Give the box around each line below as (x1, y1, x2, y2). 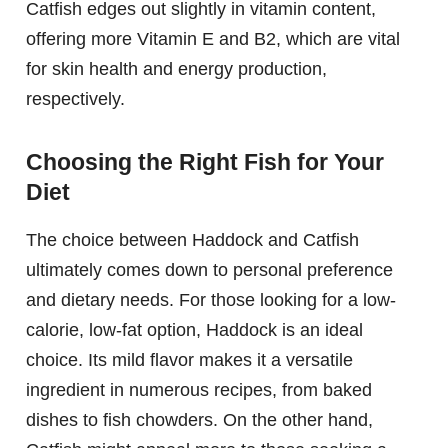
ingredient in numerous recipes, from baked (26, 379, 372, 400)
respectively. (26, 88, 125, 109)
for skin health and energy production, (26, 58, 327, 79)
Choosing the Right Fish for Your (26, 148, 384, 175)
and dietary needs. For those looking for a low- (26, 289, 396, 310)
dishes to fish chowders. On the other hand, (26, 409, 373, 430)
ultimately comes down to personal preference (26, 259, 393, 280)
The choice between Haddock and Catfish (26, 229, 359, 250)
